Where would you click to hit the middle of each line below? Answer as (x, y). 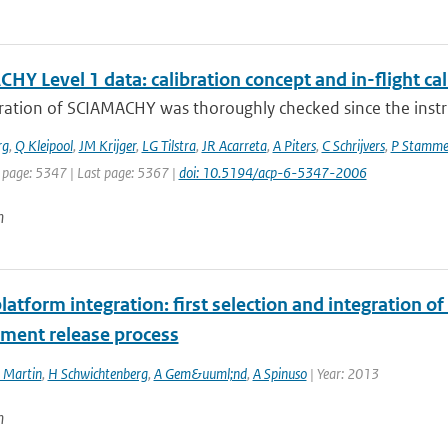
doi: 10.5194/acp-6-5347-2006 (272, 172)
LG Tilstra (168, 145)
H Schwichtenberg (97, 373)
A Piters (294, 145)
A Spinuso (279, 373)
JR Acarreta (234, 145)
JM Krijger (107, 145)
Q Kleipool (43, 145)
